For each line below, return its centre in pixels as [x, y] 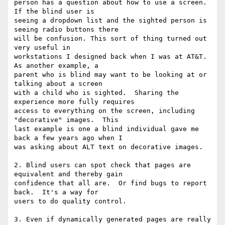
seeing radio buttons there [66, 30]
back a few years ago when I [68, 138]
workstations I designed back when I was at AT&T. [110, 57]
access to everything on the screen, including [104, 111]
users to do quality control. [70, 201]
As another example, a [56, 66]
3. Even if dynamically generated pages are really [113, 219]
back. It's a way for [56, 192]
